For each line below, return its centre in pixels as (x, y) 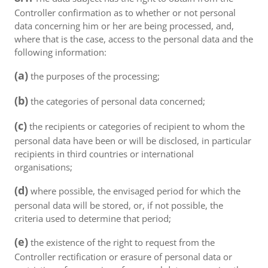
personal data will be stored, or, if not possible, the (119, 205)
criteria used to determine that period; (93, 218)
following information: (60, 52)
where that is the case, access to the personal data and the (134, 39)
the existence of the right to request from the (121, 242)
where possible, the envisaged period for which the (134, 191)
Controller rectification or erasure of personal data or (123, 257)
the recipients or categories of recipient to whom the (136, 126)
